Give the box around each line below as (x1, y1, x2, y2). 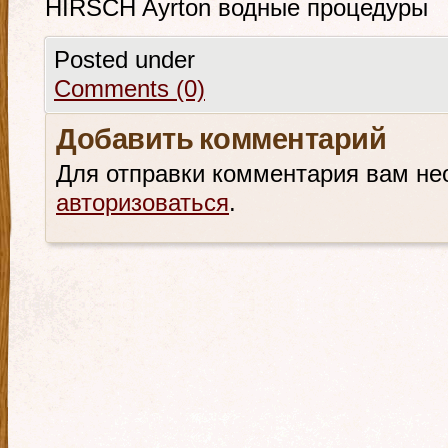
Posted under (54, 47, 195, 73)
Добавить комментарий (56, 121, 386, 162)
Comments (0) (54, 76, 205, 102)
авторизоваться (56, 190, 229, 216)
